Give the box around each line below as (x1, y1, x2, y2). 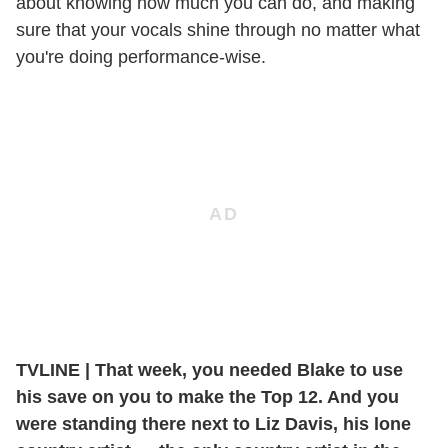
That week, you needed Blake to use (90, 359, 403, 380)
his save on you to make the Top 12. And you (16, 386, 399, 407)
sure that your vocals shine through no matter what (16, 19, 420, 40)
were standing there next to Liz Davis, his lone (16, 413, 411, 434)
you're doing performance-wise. (16, 46, 266, 67)
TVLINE (16, 359, 85, 380)
